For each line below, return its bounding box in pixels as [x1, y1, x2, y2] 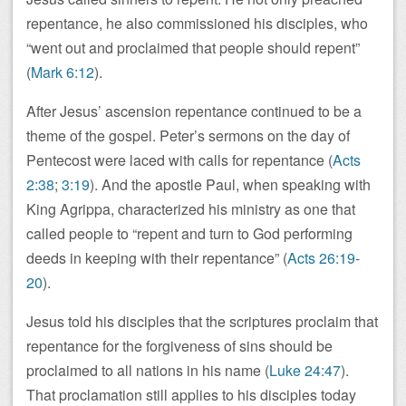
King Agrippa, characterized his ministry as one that [26, 198, 355, 219]
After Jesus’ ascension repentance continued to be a [26, 101, 362, 121]
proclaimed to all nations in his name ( [26, 360, 269, 381]
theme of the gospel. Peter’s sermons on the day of [26, 125, 350, 146]
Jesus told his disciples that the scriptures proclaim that [26, 311, 378, 332]
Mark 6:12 [31, 62, 94, 82]
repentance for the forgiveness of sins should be [26, 335, 333, 356]
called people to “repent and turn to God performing [26, 223, 353, 244]
